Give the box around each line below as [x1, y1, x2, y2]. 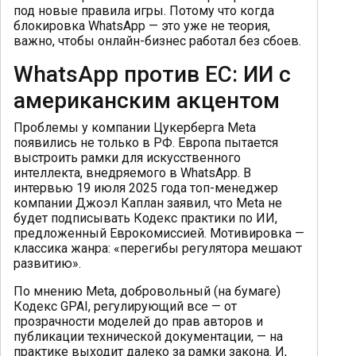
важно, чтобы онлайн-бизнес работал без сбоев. [14, 33, 301, 48]
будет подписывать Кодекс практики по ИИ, [14, 210, 277, 226]
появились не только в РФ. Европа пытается [14, 134, 278, 150]
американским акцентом [14, 87, 280, 114]
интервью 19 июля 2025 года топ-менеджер [14, 180, 278, 195]
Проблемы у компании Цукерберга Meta [14, 119, 256, 135]
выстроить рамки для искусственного [14, 149, 241, 165]
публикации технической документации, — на [14, 328, 283, 344]
